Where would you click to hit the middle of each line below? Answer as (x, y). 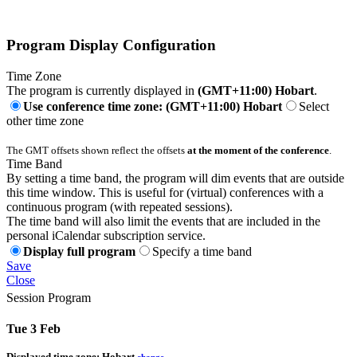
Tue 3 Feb (33, 329)
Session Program (49, 298)
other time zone (45, 121)
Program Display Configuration (111, 45)
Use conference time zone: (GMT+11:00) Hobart (153, 107)
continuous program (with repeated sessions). (120, 207)
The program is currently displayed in (102, 91)
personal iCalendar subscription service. (106, 236)
